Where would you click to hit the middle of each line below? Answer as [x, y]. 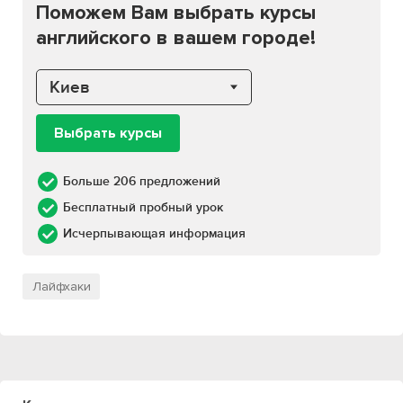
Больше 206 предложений [142, 181]
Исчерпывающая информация [154, 233]
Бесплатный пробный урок [143, 207]
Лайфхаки [62, 287]
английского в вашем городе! [176, 38]
